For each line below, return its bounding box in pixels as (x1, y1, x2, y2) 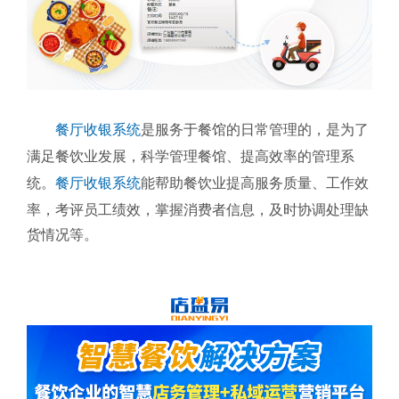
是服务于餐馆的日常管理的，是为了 (141, 121, 369, 137)
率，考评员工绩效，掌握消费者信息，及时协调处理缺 (27, 201, 369, 217)
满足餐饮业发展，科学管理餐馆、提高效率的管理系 (27, 148, 354, 164)
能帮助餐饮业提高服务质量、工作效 (141, 175, 369, 191)
